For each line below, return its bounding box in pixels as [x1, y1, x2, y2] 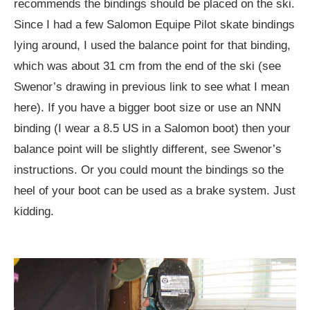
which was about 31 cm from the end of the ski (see [14, 59, 281, 73]
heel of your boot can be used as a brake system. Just [14, 183, 295, 197]
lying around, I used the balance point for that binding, [14, 38, 291, 52]
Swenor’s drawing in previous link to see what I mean [14, 80, 289, 93]
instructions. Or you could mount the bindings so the [14, 163, 284, 176]
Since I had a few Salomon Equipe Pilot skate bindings [14, 17, 295, 31]
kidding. [14, 204, 54, 218]
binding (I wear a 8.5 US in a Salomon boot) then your [14, 121, 291, 135]
